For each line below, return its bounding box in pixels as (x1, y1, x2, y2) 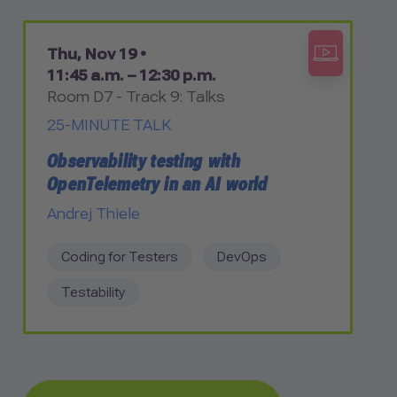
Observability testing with (47, 150, 240, 172)
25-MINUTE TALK (47, 116, 171, 134)
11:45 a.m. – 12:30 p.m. (47, 66, 216, 84)
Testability (61, 284, 126, 300)
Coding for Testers (61, 249, 178, 264)
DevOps (217, 249, 267, 264)
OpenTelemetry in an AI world (47, 173, 269, 195)
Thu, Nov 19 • (47, 45, 146, 63)
